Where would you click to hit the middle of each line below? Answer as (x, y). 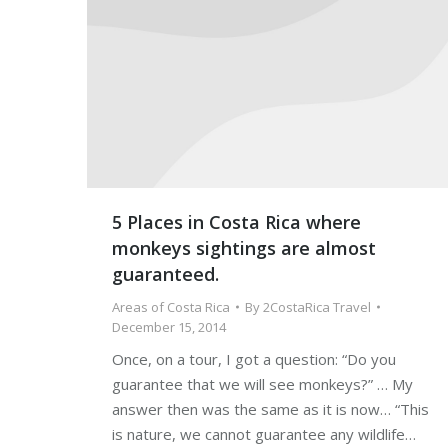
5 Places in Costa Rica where (236, 221)
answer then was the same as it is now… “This (270, 408)
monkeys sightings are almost (244, 247)
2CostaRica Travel (317, 306)
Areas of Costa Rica (171, 306)
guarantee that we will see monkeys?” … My (262, 383)
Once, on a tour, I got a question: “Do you (254, 358)
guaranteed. (165, 273)
